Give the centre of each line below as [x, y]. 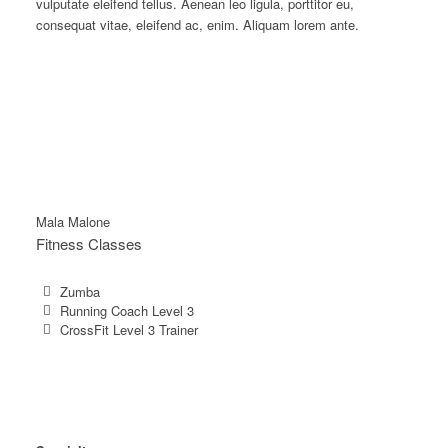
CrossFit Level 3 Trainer [128, 329]
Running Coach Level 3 [126, 310]
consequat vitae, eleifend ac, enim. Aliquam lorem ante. [197, 24]
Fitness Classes [88, 243]
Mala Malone [72, 222]
